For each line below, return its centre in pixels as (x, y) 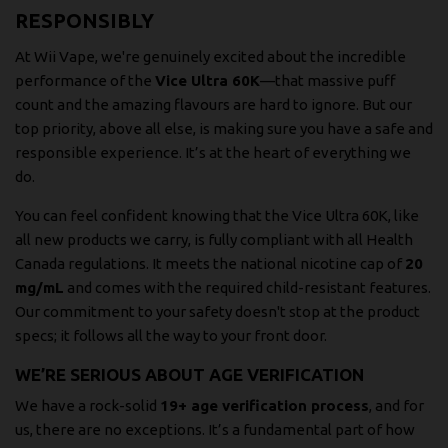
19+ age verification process (264, 406)
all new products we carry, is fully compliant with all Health (214, 239)
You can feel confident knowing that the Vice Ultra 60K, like (217, 215)
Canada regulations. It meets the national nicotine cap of (210, 263)
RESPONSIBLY (84, 20)
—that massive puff (328, 80)
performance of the (85, 80)
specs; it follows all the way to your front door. (171, 335)
